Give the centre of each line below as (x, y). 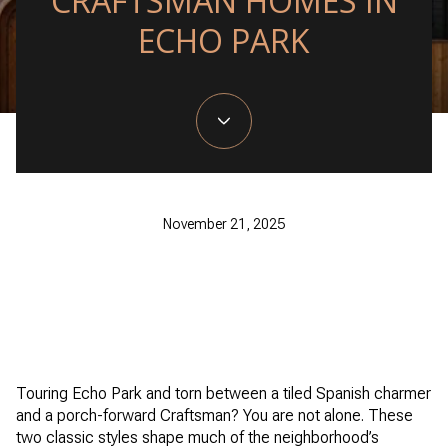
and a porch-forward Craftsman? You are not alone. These (214, 415)
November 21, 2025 (224, 224)
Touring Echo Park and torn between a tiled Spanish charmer (223, 393)
